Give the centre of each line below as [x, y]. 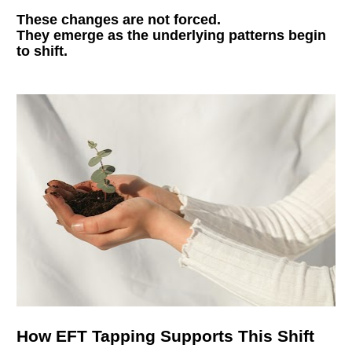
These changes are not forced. [119, 19]
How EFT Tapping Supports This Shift [166, 335]
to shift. [42, 51]
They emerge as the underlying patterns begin [172, 35]
